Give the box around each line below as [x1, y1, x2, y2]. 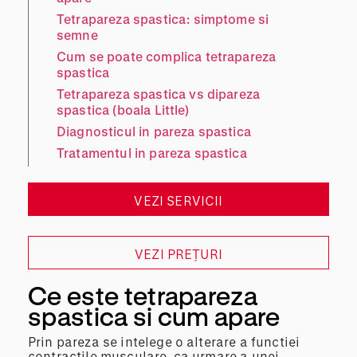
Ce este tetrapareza [28, 280, 258, 310]
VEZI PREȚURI [135, 245, 222, 261]
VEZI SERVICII [134, 192, 223, 208]
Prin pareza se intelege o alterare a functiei [28, 333, 300, 349]
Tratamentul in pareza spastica [57, 144, 247, 160]
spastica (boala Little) [57, 101, 189, 117]
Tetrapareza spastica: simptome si [57, 10, 269, 26]
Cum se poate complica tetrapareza [57, 48, 277, 64]
